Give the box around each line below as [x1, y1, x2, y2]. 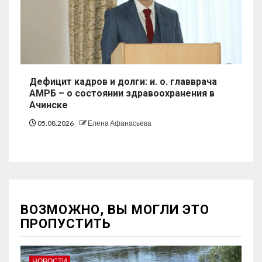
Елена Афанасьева [88, 118, 151, 127]
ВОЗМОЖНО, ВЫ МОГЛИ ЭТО [20, 202, 209, 217]
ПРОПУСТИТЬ [20, 216, 111, 231]
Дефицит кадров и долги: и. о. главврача [29, 75, 217, 87]
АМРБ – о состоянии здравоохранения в [29, 87, 215, 99]
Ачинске [29, 99, 68, 111]
